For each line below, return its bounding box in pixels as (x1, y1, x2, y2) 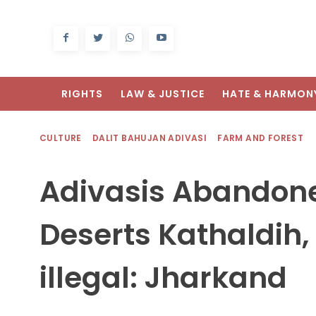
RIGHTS (61, 87, 103, 102)
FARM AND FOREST (217, 132, 304, 145)
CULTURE (39, 132, 82, 145)
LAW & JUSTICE (121, 87, 205, 102)
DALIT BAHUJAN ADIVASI (92, 132, 207, 145)
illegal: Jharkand (39, 257, 287, 298)
